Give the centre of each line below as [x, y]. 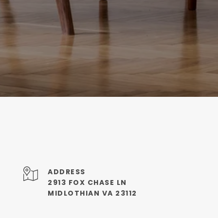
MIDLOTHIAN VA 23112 [92, 193]
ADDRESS [67, 172]
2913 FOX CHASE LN [87, 182]
